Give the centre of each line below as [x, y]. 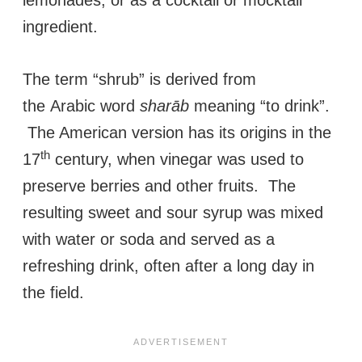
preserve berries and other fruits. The [159, 186]
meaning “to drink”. [259, 106]
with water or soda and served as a [149, 240]
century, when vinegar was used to [177, 160]
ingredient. [65, 27]
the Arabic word [81, 106]
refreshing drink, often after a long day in [168, 266]
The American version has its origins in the [177, 133]
